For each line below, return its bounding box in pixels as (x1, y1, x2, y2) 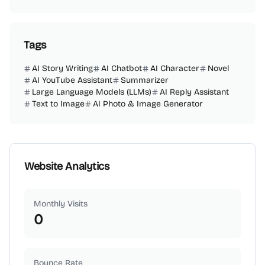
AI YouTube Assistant (32, 75, 112, 85)
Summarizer (121, 75, 169, 85)
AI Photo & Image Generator (93, 99, 203, 109)
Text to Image (32, 99, 85, 109)
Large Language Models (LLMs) (32, 87, 151, 97)
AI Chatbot (101, 63, 142, 73)
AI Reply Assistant (160, 87, 229, 97)
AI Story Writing (32, 63, 93, 73)
